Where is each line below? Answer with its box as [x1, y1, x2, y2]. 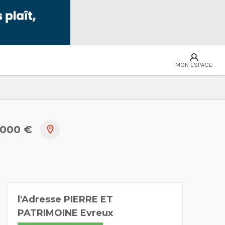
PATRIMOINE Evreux [18, 207, 113, 219]
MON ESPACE [175, 60, 212, 68]
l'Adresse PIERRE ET [18, 194, 113, 205]
